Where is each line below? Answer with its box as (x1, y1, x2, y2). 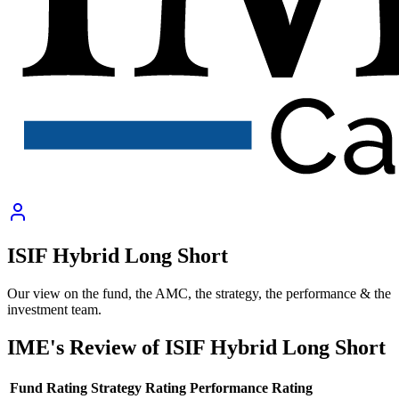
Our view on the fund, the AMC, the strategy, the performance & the (7, 285, 391, 301)
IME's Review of (7, 335, 165, 359)
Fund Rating (10, 379, 87, 395)
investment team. (7, 301, 102, 317)
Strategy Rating (91, 379, 186, 395)
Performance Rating (190, 379, 313, 395)
